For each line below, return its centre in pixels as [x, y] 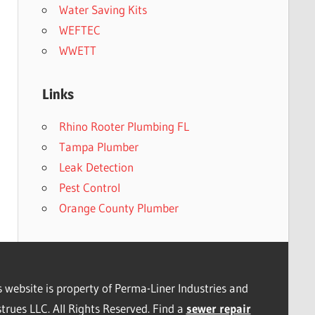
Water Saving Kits [103, 9]
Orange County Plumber [118, 207]
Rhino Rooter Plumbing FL [124, 126]
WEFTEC [79, 30]
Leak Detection [96, 167]
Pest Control [89, 187]
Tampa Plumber [98, 146]
